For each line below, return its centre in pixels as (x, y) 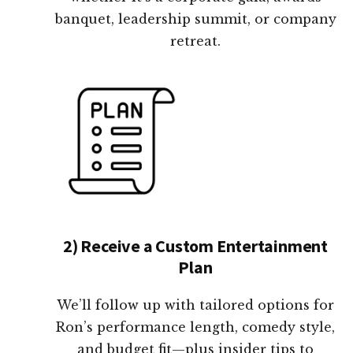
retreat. (195, 41)
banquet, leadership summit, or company (195, 19)
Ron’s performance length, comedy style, (195, 327)
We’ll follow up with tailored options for (195, 305)
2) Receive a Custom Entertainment (195, 246)
